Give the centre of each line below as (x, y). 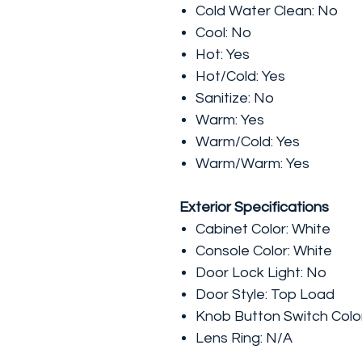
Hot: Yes (223, 55)
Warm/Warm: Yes (253, 164)
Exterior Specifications (254, 207)
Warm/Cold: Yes (248, 142)
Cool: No (223, 33)
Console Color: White (264, 251)
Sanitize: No (235, 98)
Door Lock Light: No (261, 273)
